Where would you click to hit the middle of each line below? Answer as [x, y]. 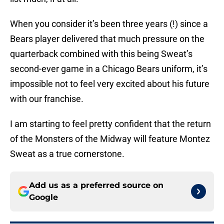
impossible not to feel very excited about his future [110, 84]
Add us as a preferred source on [96, 185]
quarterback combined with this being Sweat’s [101, 54]
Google [43, 197]
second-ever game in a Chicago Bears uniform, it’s [109, 69]
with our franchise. [47, 99]
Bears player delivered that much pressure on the [107, 39]
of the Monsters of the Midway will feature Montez [110, 139]
